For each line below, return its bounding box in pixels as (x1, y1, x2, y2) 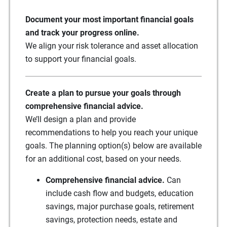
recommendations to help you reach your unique (25, 127, 198, 137)
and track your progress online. (25, 27, 139, 37)
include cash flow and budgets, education (46, 188, 194, 198)
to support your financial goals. (25, 54, 136, 64)
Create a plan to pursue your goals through (25, 88, 181, 98)
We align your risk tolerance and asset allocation (25, 41, 198, 51)
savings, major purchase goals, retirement (46, 201, 194, 211)
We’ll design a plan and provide (25, 114, 136, 124)
